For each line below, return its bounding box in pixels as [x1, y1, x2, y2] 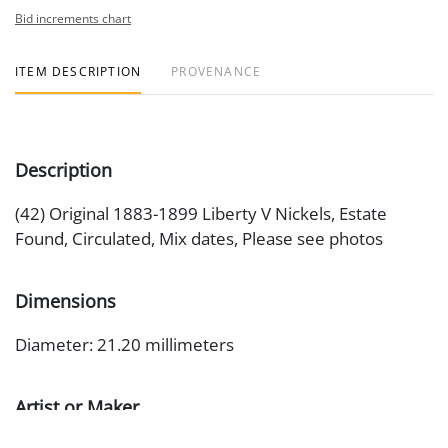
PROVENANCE [171, 63, 262, 80]
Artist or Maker [15, 395, 139, 419]
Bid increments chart [15, 10, 131, 27]
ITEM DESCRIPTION [15, 63, 142, 80]
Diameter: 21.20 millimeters [15, 333, 234, 356]
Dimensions [15, 289, 116, 313]
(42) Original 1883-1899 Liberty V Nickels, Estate [15, 202, 387, 225]
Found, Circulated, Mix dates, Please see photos [15, 227, 383, 250]
